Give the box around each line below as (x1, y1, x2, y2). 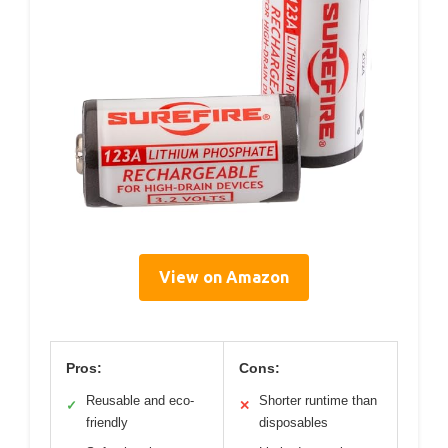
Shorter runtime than (259, 392, 377, 408)
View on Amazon (159, 267, 289, 286)
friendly (86, 414, 128, 430)
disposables (259, 414, 328, 430)
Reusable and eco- (86, 392, 194, 408)
